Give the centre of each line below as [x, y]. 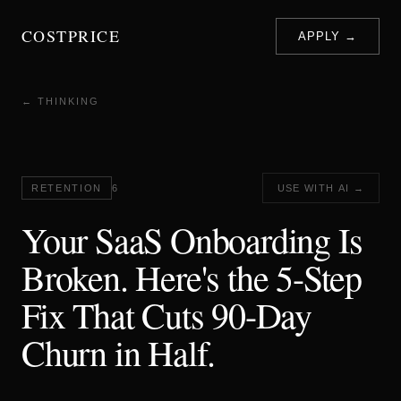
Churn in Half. [119, 352]
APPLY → [327, 36]
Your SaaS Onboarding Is [192, 239]
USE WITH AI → [320, 188]
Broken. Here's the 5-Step [192, 277]
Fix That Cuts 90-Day [166, 315]
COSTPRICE [71, 36]
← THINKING [60, 101]
